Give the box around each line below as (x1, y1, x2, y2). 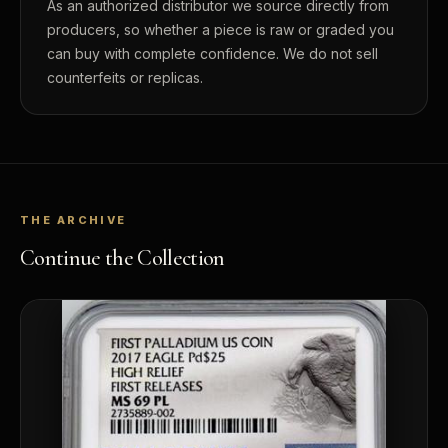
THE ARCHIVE (20, 212, 127, 227)
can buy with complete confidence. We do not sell (47, 44, 378, 62)
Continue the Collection (20, 244, 225, 271)
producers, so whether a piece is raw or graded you (47, 20, 394, 38)
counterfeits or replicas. (47, 68, 203, 86)
